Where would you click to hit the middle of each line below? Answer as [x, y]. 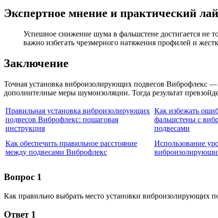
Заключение [36, 64]
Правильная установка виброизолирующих [78, 111]
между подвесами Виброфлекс [56, 152]
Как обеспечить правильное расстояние [71, 144]
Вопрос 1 [23, 177]
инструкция [25, 128]
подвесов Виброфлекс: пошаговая [62, 120]
